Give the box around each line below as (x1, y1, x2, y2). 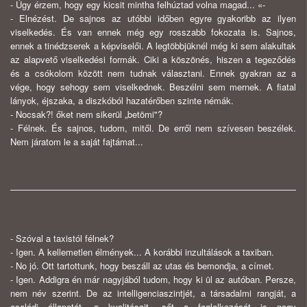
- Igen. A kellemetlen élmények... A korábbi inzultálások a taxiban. (10, 245, 274, 259)
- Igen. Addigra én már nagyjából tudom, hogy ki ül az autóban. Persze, (10, 273, 296, 286)
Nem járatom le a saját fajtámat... (10, 135, 143, 149)
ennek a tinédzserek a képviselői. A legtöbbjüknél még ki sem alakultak (10, 39, 296, 53)
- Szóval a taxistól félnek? (10, 232, 114, 245)
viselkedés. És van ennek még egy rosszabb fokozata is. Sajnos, (10, 25, 296, 39)
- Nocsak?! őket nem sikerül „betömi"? (10, 108, 162, 121)
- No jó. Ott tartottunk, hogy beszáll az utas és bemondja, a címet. (10, 259, 274, 273)
